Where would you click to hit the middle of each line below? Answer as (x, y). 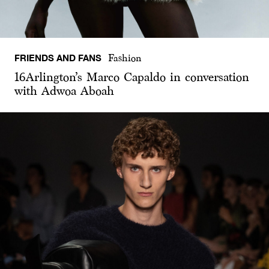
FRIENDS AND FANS (58, 57)
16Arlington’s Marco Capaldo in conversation (132, 77)
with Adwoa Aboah (64, 90)
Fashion (125, 58)
